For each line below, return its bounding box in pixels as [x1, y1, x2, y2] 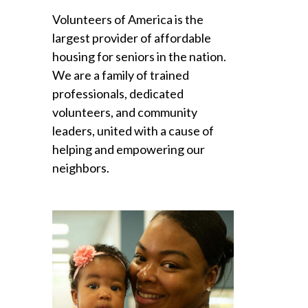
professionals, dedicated [52, 86, 184, 102]
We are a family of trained [52, 67, 189, 83]
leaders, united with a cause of [52, 123, 214, 139]
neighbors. [52, 160, 109, 176]
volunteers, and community [52, 104, 197, 120]
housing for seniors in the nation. [52, 49, 226, 65]
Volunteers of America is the [52, 12, 203, 27]
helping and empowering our [52, 142, 205, 157]
